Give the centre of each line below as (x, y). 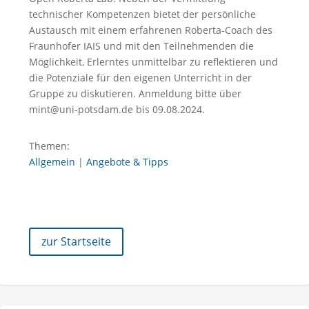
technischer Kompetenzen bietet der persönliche (142, 14)
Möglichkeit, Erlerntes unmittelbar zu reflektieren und (153, 62)
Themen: (49, 146)
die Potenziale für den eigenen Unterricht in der (140, 78)
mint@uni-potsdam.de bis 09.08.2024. (117, 109)
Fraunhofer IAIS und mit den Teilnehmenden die (141, 46)
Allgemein (52, 162)
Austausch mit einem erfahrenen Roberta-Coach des (151, 30)
